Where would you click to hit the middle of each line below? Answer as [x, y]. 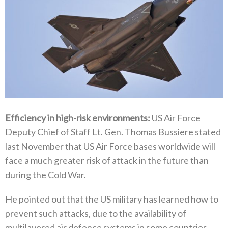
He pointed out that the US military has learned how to [112, 199]
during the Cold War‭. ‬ [46, 175]
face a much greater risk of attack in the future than [107, 161]
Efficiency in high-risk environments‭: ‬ [78, 118]
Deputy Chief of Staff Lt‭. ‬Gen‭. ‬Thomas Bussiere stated [113, 132]
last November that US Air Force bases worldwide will [110, 146]
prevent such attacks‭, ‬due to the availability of [96, 213]
